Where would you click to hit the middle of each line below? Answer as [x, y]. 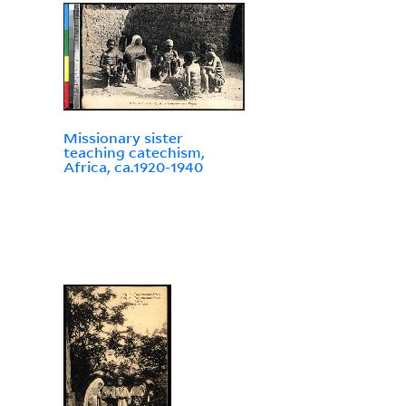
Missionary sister [123, 138]
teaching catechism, [134, 153]
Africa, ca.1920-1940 [133, 167]
